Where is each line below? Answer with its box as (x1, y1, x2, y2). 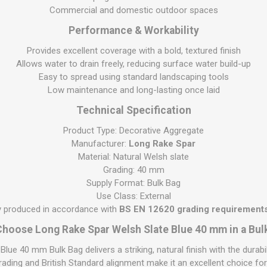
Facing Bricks (20, 110, 72, 122)
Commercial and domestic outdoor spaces (49, 5, 218, 16)
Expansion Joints (20, 91, 87, 103)
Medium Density (20, 148, 82, 160)
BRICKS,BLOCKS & (25, 4, 105, 15)
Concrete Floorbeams (20, 53, 106, 64)
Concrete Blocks (20, 34, 85, 45)
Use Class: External (96, 191, 171, 202)
